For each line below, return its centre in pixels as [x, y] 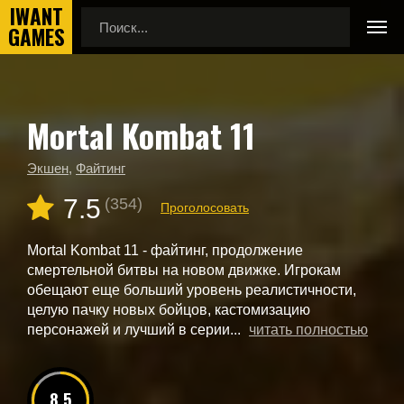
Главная [51, 124]
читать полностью [308, 330]
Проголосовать [205, 207]
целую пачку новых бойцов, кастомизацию [169, 310]
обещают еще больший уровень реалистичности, [192, 290]
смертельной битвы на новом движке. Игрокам [184, 270]
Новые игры [62, 137]
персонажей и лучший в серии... [136, 330]
